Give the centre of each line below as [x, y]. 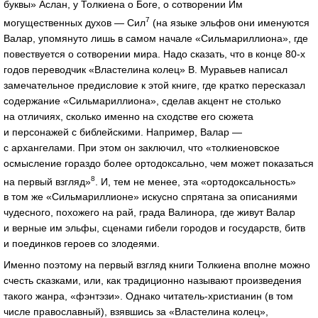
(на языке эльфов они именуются [230, 22]
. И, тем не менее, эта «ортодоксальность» [196, 181]
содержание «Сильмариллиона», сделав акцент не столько [142, 100]
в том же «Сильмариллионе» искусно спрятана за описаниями [150, 197]
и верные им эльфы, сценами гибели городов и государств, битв [154, 228]
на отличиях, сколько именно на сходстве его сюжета [128, 116]
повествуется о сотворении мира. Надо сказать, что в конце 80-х [154, 54]
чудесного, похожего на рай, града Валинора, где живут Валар [149, 213]
